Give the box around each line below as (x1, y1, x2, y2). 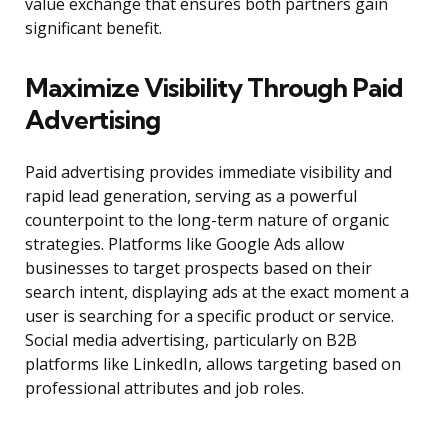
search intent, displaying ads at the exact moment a (25, 281, 409, 304)
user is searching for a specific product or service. (25, 305, 394, 328)
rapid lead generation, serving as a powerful (25, 185, 357, 208)
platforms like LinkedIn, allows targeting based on (25, 353, 401, 376)
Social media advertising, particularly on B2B (25, 329, 357, 352)
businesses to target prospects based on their (25, 257, 372, 280)
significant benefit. (25, 17, 162, 40)
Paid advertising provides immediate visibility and (25, 161, 392, 184)
